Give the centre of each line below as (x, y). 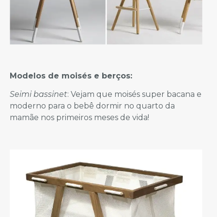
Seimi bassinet (39, 94)
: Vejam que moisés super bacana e (134, 94)
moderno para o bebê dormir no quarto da (92, 106)
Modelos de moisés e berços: (71, 76)
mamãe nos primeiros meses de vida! (79, 118)
